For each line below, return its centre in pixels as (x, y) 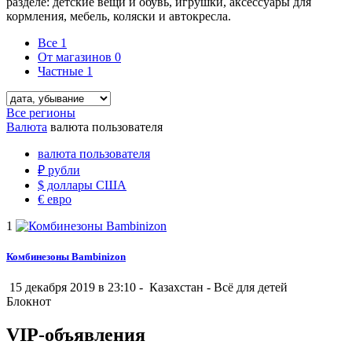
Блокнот (29, 302)
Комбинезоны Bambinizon (66, 257)
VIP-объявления (76, 335)
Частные (62, 71)
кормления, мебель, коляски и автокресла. (119, 16)
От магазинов (76, 57)
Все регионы (41, 112)
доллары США (85, 185)
